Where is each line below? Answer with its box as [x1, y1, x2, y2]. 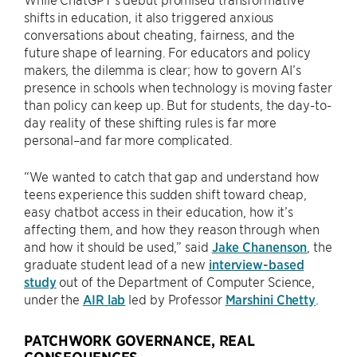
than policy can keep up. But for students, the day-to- [24, 96, 331, 112]
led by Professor [125, 290, 226, 307]
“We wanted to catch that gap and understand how [24, 167, 320, 184]
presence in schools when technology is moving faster [24, 78, 332, 95]
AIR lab [83, 290, 126, 307]
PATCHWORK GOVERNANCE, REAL [24, 331, 255, 350]
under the [24, 290, 84, 307]
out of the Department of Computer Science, [56, 273, 316, 289]
